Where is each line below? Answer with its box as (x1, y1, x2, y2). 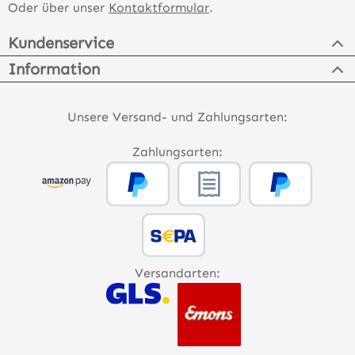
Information (8, 59, 100, 79)
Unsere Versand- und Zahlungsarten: (67, 109, 288, 125)
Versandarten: (135, 265, 220, 281)
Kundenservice (8, 33, 114, 53)
